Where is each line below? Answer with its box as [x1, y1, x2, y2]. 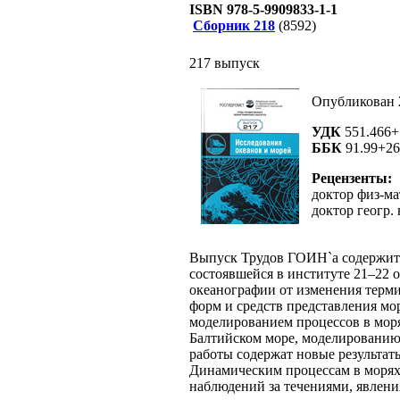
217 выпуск [189, 55, 260, 71]
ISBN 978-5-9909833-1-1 [189, 2, 337, 17]
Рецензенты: [312, 171, 392, 186]
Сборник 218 [193, 18, 275, 33]
